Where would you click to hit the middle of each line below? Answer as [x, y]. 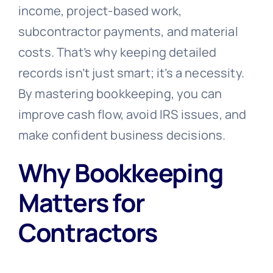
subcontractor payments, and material [128, 31]
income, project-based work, [100, 10]
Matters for [81, 202]
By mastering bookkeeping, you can [120, 93]
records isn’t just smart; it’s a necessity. [131, 73]
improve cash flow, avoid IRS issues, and [132, 114]
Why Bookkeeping [120, 172]
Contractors [87, 232]
